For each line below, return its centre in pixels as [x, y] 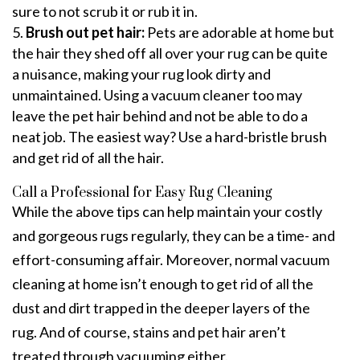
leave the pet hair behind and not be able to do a [160, 115]
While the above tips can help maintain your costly [167, 211]
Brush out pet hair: [86, 32]
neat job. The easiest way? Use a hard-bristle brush [170, 136]
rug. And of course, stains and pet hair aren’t [149, 331]
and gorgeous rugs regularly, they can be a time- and [174, 235]
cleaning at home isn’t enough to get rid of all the [163, 283]
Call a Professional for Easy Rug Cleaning [142, 192]
